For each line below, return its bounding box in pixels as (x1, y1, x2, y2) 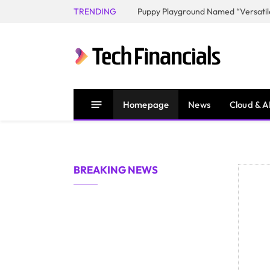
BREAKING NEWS (74, 163, 158, 176)
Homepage (123, 98, 169, 110)
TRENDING (74, 5, 116, 17)
